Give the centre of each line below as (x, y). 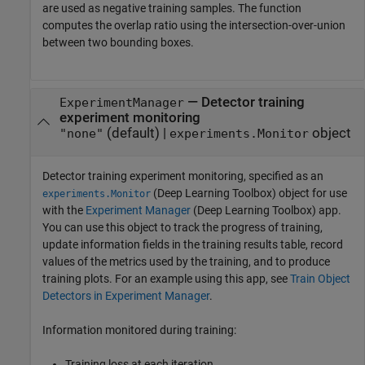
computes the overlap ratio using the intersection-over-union (194, 25)
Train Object (320, 278)
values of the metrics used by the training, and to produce (186, 261)
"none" (81, 133)
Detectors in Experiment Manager (126, 295)
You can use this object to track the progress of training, (182, 227)
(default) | (136, 133)
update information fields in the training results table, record (193, 244)
